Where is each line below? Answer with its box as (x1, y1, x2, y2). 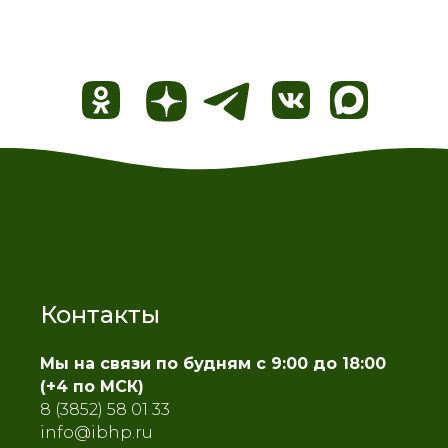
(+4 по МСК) (40, 377, 144, 397)
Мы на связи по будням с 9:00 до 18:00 (40, 354, 386, 374)
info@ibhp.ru (40, 423, 153, 443)
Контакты (40, 300, 160, 330)
